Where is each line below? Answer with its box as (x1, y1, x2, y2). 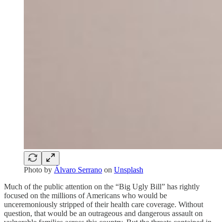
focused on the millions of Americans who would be (4, 191, 167, 200)
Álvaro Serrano (54, 166, 102, 174)
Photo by (24, 166, 54, 174)
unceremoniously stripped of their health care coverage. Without (4, 200, 203, 209)
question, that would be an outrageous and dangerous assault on (4, 209, 203, 218)
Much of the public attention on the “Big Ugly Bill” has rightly (4, 182, 200, 191)
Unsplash (114, 166, 143, 174)
